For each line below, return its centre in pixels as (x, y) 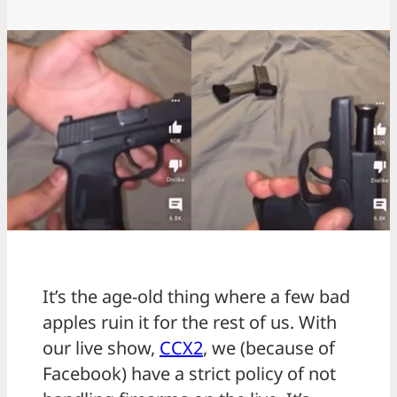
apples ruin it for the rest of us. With (190, 323)
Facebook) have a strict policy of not (189, 374)
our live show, (101, 348)
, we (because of (269, 348)
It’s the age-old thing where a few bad (196, 297)
